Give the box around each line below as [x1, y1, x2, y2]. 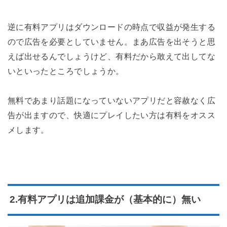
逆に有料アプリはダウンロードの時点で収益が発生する [7, 22, 216, 32]
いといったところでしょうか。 [7, 66, 124, 76]
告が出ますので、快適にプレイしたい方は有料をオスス [7, 110, 216, 120]
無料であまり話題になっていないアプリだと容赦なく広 [7, 95, 216, 105]
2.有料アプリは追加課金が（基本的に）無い [9, 194, 201, 205]
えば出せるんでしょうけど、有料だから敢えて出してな [7, 52, 216, 61]
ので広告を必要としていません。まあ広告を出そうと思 [7, 37, 216, 47]
